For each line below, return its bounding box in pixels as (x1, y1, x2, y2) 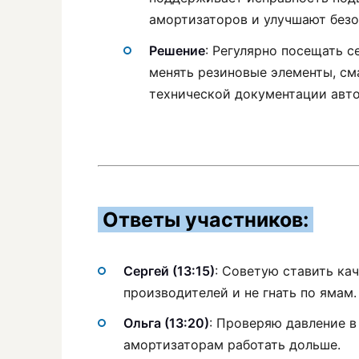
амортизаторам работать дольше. (123, 337, 341, 353)
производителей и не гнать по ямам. (123, 284, 357, 301)
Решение (149, 42, 205, 58)
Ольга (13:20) (123, 315, 209, 332)
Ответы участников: (98, 207, 313, 232)
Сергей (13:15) (123, 262, 215, 279)
